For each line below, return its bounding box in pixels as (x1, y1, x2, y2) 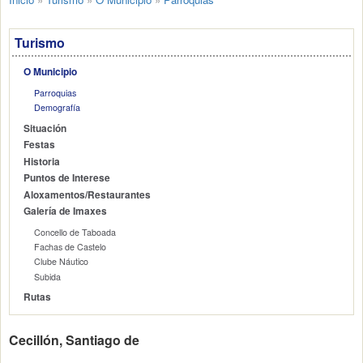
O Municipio (23, 65, 78, 79)
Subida (33, 270, 61, 283)
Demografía (33, 100, 80, 113)
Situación (23, 121, 67, 135)
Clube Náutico (33, 255, 88, 268)
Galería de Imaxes (23, 204, 108, 219)
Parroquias (33, 86, 76, 99)
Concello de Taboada (33, 225, 116, 238)
